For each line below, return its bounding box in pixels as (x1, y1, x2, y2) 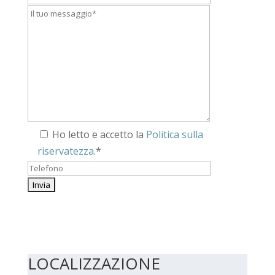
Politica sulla (145, 128, 203, 142)
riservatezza (37, 144, 94, 158)
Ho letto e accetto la (52, 128, 146, 142)
